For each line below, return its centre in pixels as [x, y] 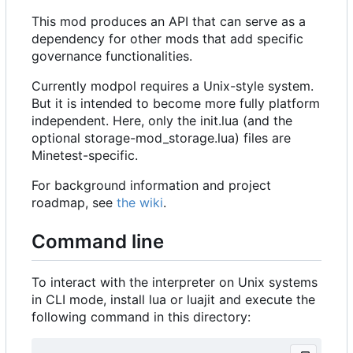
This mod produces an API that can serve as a [169, 22]
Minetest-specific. [85, 156]
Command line [98, 242]
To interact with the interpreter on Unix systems [175, 282]
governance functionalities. [112, 56]
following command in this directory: [141, 316]
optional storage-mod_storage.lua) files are [161, 138]
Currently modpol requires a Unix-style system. [173, 86]
